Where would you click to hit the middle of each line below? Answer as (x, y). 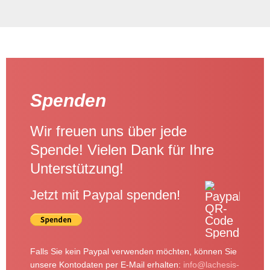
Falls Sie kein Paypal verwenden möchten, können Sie (133, 251)
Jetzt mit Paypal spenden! (105, 195)
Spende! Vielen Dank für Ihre (122, 150)
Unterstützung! (77, 168)
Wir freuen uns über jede (108, 131)
